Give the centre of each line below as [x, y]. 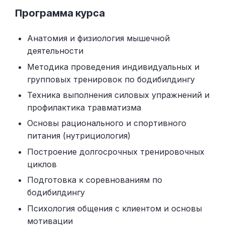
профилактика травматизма [84, 108]
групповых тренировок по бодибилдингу [111, 79]
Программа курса [60, 13]
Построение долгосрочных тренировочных [116, 151]
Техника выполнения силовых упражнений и [118, 95]
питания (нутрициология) [79, 136]
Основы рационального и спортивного [107, 123]
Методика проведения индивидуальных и [113, 67]
